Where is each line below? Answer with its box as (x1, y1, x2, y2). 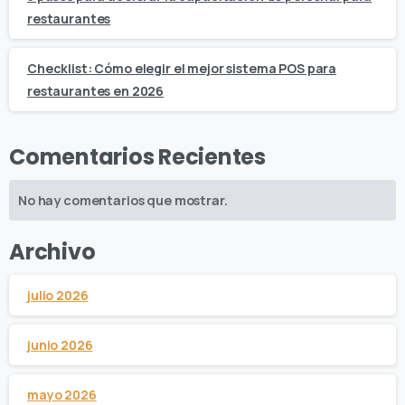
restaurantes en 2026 (27, 82, 165, 100)
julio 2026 (27, 287, 89, 305)
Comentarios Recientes (9, 142, 266, 173)
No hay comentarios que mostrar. (18, 192, 228, 210)
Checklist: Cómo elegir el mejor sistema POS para (27, 60, 337, 78)
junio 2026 (27, 336, 93, 354)
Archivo (9, 237, 96, 268)
